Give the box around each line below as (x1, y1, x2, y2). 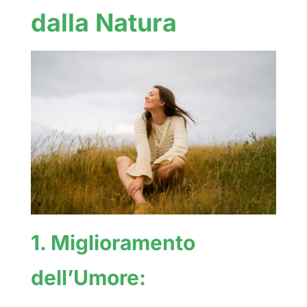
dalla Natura (30, 7, 177, 38)
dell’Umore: (30, 265, 146, 290)
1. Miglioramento (30, 230, 195, 255)
